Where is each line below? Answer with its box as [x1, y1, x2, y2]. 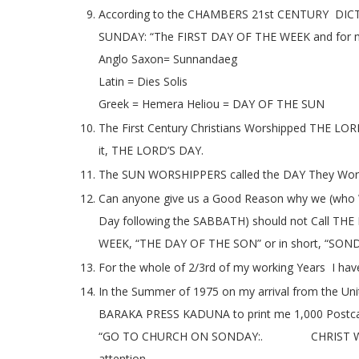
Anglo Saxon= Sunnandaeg [99, 50, 237, 67]
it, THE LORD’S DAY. [99, 142, 204, 158]
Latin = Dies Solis [99, 73, 188, 89]
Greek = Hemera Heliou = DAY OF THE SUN [99, 95, 325, 111]
